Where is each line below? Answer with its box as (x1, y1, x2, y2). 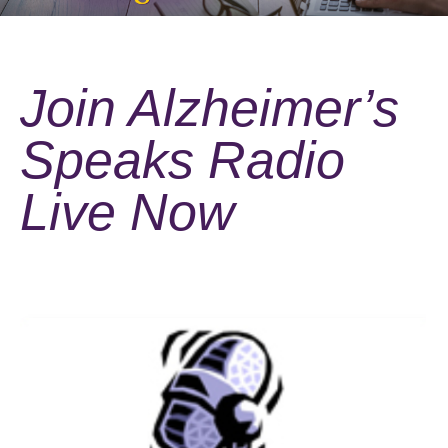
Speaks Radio (20, 130, 345, 189)
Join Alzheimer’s (20, 78, 399, 137)
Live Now (20, 182, 235, 241)
